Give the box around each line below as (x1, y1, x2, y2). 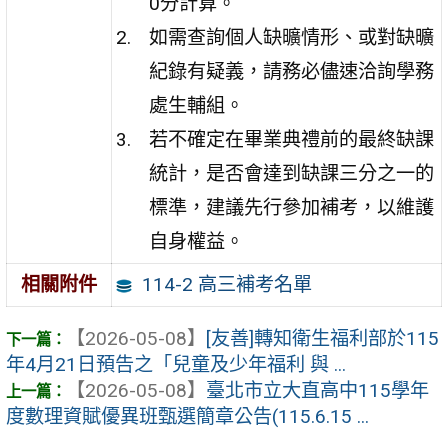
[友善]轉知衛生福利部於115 (206, 327, 439, 351)
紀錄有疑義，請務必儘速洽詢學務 (148, 59, 434, 83)
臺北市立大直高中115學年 (206, 379, 429, 403)
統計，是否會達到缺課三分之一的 (148, 161, 434, 185)
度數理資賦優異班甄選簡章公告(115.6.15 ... (6, 405, 369, 429)
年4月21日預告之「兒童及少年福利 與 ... (6, 353, 346, 377)
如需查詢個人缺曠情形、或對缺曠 (148, 25, 434, 49)
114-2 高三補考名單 (141, 272, 312, 296)
